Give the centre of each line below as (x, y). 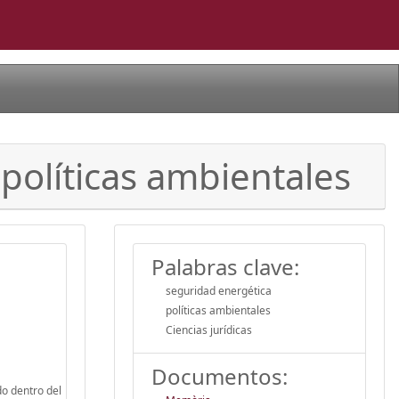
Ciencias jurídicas (209, 330)
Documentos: (220, 376)
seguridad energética (219, 290)
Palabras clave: (225, 266)
